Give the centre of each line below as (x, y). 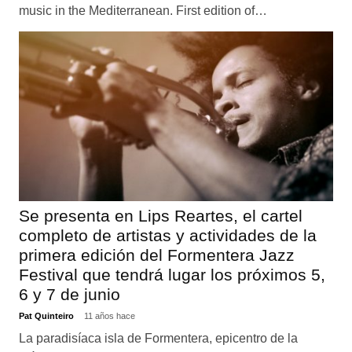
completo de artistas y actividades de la (167, 236)
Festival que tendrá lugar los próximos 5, (172, 275)
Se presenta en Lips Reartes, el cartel (160, 216)
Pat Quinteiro (47, 315)
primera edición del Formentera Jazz (156, 255)
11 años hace (109, 315)
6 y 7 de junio (69, 295)
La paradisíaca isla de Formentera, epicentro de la (158, 338)
